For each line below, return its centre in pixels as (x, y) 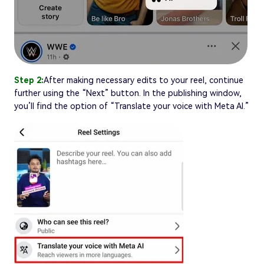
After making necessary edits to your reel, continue (143, 80)
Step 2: (29, 80)
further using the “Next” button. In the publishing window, (128, 93)
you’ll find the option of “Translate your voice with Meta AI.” (131, 106)
